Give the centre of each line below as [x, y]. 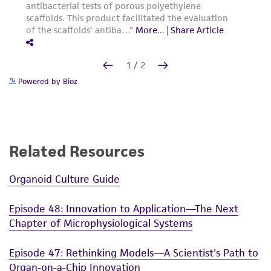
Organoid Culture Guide [64, 179]
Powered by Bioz [47, 82]
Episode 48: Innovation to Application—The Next [124, 208]
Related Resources [77, 152]
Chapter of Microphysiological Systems [101, 223]
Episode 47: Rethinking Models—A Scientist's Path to [134, 253]
